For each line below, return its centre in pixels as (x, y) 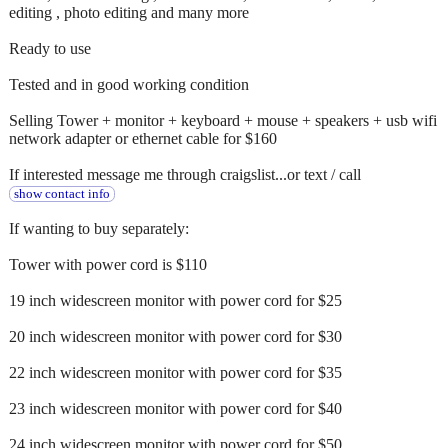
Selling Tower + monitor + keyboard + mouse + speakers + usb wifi (223, 120)
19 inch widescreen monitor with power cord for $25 (175, 300)
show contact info (61, 193)
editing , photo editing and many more (129, 12)
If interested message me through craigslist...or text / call (185, 174)
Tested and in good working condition (129, 84)
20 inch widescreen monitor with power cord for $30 (175, 336)
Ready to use (50, 48)
